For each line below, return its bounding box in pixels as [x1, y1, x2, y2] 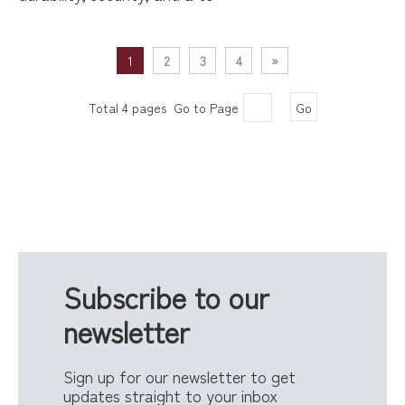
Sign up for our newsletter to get [63, 364, 300, 388]
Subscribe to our [63, 276, 278, 317]
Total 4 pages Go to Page [88, 99, 239, 117]
